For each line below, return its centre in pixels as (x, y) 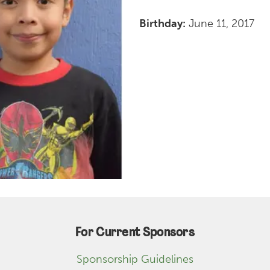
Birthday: (162, 24)
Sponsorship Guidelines (135, 259)
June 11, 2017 (220, 24)
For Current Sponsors (135, 233)
